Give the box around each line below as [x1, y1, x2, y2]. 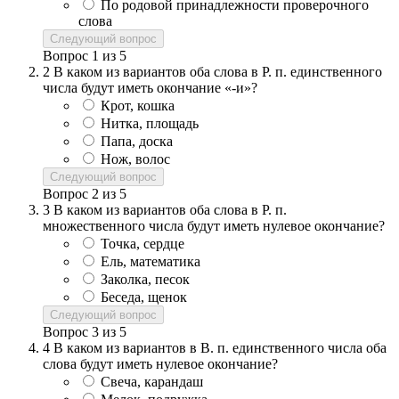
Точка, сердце [101, 236, 184, 252]
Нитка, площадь [101, 116, 199, 132]
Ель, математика [101, 254, 200, 270]
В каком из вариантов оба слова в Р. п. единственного [53, 64, 382, 80]
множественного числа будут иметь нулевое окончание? [43, 218, 385, 234]
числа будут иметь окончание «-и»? [43, 80, 257, 96]
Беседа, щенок [101, 289, 187, 305]
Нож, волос [101, 151, 170, 167]
